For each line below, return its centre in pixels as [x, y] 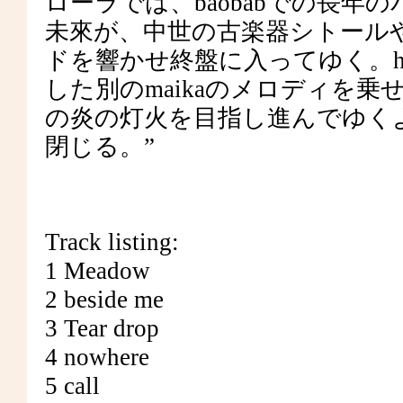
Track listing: [112, 242]
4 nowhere [97, 357]
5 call [72, 386]
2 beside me [104, 300]
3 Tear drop [102, 328]
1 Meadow [98, 271]
